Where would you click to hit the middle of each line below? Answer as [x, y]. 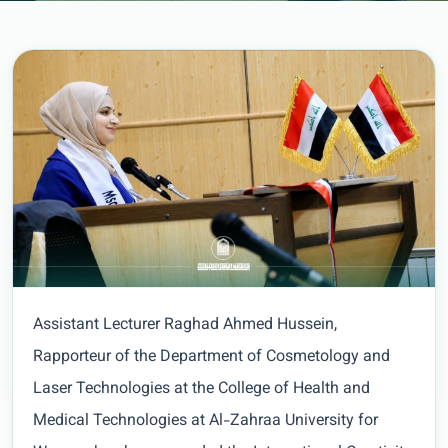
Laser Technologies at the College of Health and [201, 390]
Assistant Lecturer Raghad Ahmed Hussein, [185, 326]
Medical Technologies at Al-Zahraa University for [205, 422]
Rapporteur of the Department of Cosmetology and [211, 358]
